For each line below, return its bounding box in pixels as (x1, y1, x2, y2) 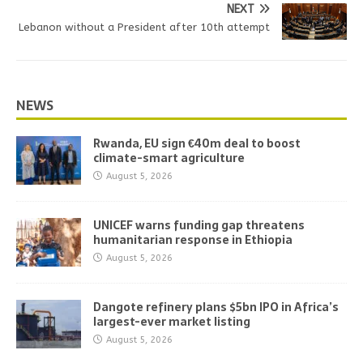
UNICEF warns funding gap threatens (93, 216, 305, 234)
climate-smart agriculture (93, 148, 245, 167)
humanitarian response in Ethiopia (93, 230, 293, 249)
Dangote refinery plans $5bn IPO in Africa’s (93, 297, 339, 316)
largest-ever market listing (93, 312, 250, 331)
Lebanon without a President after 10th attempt (19, 20, 270, 33)
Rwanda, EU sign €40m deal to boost (93, 134, 301, 152)
